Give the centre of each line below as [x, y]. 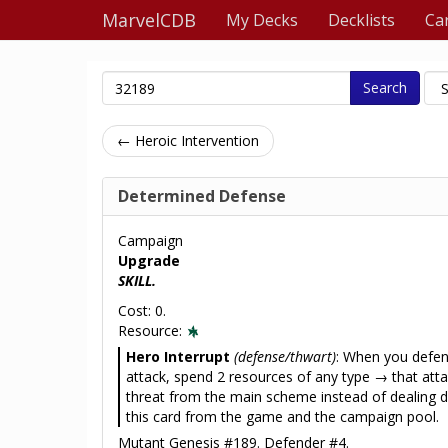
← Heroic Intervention [188, 140]
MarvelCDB [149, 20]
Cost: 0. [142, 310]
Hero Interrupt [178, 356]
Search [385, 87]
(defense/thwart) [285, 356]
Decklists [361, 20]
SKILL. [137, 280]
